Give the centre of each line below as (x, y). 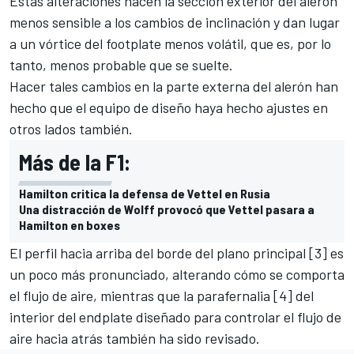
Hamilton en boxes (70, 224)
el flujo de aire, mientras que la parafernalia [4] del (162, 295)
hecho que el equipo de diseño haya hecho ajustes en (169, 107)
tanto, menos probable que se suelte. (123, 64)
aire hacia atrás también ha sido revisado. (136, 338)
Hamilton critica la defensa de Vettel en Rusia (145, 193)
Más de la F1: (75, 162)
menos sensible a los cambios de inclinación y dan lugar (175, 22)
